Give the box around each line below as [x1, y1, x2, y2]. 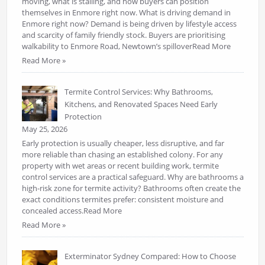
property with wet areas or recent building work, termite [21, 160, 219, 172]
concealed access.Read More [21, 205, 122, 216]
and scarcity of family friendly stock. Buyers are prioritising [21, 30, 225, 41]
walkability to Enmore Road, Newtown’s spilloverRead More [21, 41, 231, 52]
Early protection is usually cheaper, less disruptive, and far [21, 138, 224, 149]
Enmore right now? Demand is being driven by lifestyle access [21, 18, 237, 30]
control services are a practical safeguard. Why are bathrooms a [21, 172, 244, 183]
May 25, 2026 [21, 124, 67, 135]
